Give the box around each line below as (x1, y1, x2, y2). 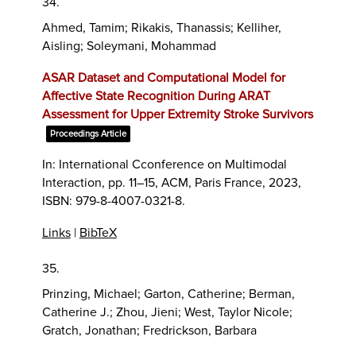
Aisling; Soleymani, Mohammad (41, 37, 216, 54)
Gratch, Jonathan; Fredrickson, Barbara (41, 322, 257, 339)
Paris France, (194, 174, 269, 191)
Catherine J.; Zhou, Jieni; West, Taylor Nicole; (41, 304, 292, 320)
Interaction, (41, 174, 108, 191)
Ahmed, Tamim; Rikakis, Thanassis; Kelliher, (41, 19, 281, 36)
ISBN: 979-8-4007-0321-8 (41, 192, 182, 209)
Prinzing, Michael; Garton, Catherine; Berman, (41, 285, 295, 302)
